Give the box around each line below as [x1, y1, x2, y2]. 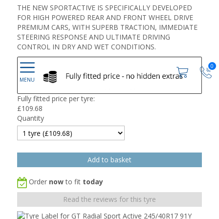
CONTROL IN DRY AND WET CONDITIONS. [17, 42, 156, 51]
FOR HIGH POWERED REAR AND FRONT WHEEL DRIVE [17, 13, 193, 22]
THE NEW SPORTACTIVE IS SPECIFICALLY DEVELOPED [17, 3, 192, 12]
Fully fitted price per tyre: [17, 93, 95, 103]
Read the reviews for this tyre [63, 194, 156, 204]
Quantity [17, 113, 44, 123]
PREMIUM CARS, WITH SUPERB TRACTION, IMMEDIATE [17, 22, 197, 32]
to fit [64, 176, 83, 186]
